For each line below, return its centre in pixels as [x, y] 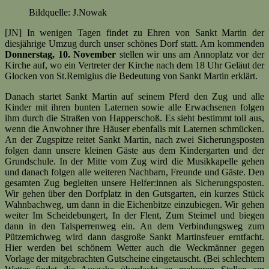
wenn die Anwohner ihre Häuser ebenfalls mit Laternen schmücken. [134, 129]
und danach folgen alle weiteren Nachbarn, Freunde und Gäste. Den [134, 172]
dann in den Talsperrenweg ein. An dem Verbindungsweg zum [134, 226]
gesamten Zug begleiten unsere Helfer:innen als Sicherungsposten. [134, 183]
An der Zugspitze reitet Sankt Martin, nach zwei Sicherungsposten [134, 140]
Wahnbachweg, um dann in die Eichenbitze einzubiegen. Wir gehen [134, 205]
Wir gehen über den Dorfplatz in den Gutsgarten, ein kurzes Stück [134, 194]
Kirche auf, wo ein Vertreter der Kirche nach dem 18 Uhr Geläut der [134, 65]
